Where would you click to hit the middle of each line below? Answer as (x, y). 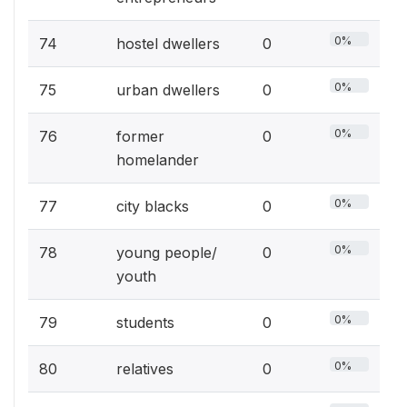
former (140, 136)
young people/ (167, 252)
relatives (145, 368)
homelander (158, 159)
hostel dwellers (168, 43)
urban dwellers (168, 89)
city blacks (153, 206)
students (145, 322)
